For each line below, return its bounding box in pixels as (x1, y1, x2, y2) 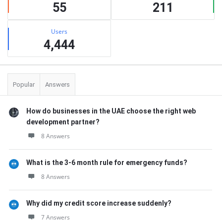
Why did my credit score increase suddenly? (26, 199, 171, 207)
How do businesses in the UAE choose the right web (26, 107, 196, 115)
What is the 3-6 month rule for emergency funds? (26, 159, 187, 166)
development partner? (26, 118, 100, 126)
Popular (13, 81, 35, 88)
